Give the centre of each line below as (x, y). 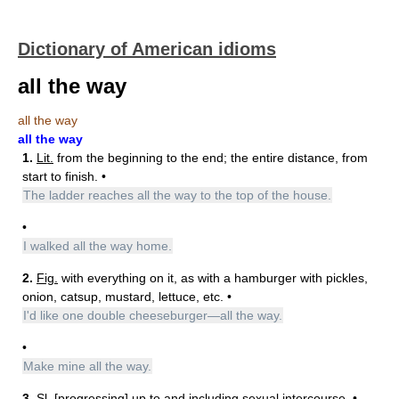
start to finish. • (64, 176)
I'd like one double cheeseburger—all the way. (153, 315)
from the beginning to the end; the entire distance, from (211, 158)
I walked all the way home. (98, 246)
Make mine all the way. (87, 366)
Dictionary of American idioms (147, 49)
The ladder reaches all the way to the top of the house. (177, 195)
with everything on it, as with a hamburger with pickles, (213, 278)
